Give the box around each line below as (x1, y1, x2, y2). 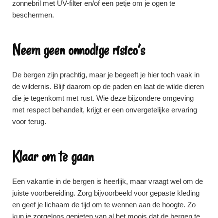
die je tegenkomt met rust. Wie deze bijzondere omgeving (12, 93, 194, 102)
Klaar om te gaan (12, 146, 93, 166)
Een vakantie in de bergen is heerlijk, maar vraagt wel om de (12, 177, 203, 185)
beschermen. (12, 10, 54, 19)
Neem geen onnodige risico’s (12, 40, 145, 59)
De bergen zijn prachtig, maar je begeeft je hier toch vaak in (12, 70, 200, 79)
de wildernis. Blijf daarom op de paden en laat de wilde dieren (12, 82, 204, 91)
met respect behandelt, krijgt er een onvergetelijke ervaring (12, 105, 197, 114)
